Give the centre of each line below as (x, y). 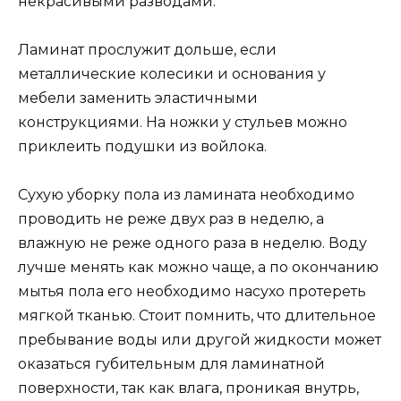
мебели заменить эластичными (138, 98)
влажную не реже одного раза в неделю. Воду (192, 243)
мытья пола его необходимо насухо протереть (192, 292)
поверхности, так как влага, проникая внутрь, (188, 388)
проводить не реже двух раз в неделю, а (171, 219)
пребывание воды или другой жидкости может (200, 340)
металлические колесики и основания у (172, 74)
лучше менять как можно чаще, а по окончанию (198, 268)
